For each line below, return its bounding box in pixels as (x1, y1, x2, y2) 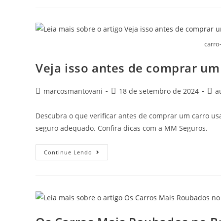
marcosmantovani (43, 86, 103, 96)
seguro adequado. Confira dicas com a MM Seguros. (36, 123, 208, 133)
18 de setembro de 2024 (119, 86, 199, 96)
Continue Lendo (44, 148, 92, 156)
